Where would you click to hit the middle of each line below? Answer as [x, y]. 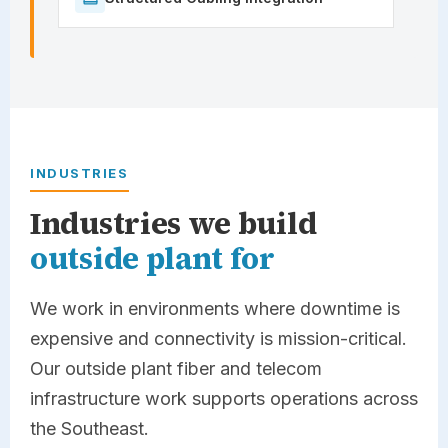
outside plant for [152, 258]
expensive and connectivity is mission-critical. [218, 338]
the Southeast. [89, 428]
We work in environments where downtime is [215, 308]
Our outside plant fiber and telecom [176, 368]
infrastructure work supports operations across [224, 398]
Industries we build [173, 223]
